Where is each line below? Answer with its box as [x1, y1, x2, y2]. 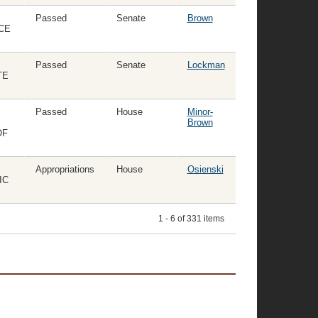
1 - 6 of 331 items [158, 213, 224, 224]
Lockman [187, 60, 225, 71]
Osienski [187, 164, 224, 175]
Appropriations [35, 164, 94, 175]
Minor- [187, 106, 213, 118]
